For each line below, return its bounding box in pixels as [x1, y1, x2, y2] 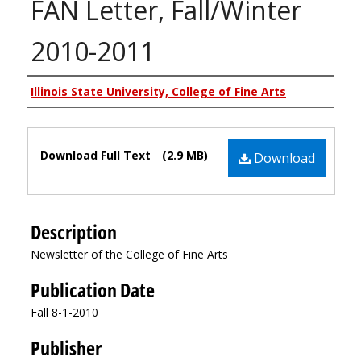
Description [31, 218, 117, 247]
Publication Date [31, 276, 155, 304]
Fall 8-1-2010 [31, 304, 98, 320]
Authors [27, 78, 87, 106]
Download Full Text [40, 147, 154, 163]
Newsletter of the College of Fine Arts [31, 247, 228, 263]
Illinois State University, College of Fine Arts [31, 83, 286, 99]
